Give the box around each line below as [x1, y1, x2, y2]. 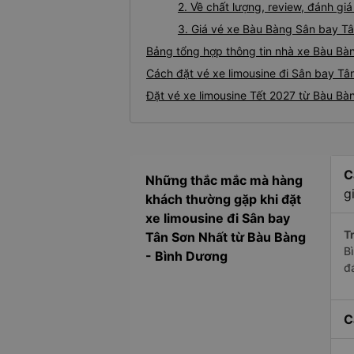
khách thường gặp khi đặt [145, 191, 301, 208]
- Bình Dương [145, 248, 228, 265]
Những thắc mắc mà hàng [145, 172, 303, 189]
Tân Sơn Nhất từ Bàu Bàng [145, 229, 306, 246]
